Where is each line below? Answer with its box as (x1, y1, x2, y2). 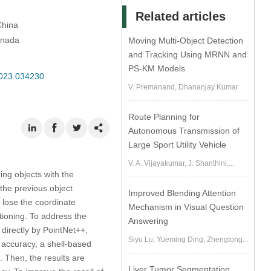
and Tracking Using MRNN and (128, 50, 247, 59)
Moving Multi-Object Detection (128, 36, 244, 45)
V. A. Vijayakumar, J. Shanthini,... (128, 159, 235, 168)
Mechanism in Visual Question (128, 202, 244, 212)
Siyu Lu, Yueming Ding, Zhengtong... (128, 235, 249, 244)
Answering (128, 216, 169, 226)
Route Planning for (128, 112, 200, 122)
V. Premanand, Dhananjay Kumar (128, 83, 239, 91)
